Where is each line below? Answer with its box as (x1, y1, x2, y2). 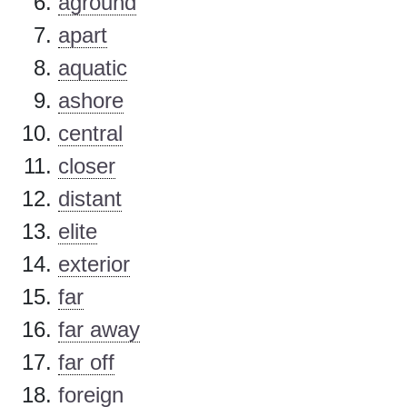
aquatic (58, 55, 127, 81)
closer (58, 154, 115, 179)
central (58, 121, 123, 146)
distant (58, 186, 122, 212)
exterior (58, 252, 130, 277)
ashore (58, 88, 124, 114)
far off (58, 350, 114, 375)
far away (58, 317, 140, 342)
